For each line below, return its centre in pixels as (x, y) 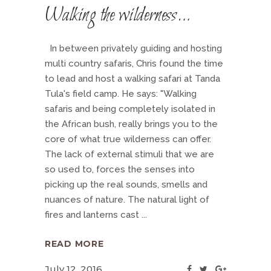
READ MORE (74, 244)
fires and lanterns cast (93, 215)
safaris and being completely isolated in (130, 109)
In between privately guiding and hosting (133, 48)
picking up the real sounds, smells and (126, 184)
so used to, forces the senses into (120, 169)
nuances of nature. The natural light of (127, 200)
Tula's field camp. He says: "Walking (121, 94)
